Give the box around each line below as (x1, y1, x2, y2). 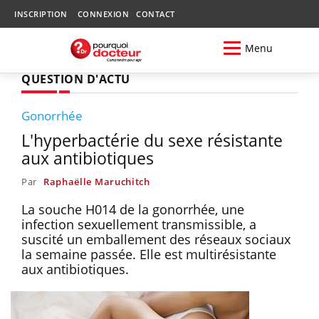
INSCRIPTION (14, 9, 68, 19)
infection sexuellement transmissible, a (21, 215, 256, 233)
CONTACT (136, 9, 175, 19)
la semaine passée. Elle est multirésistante (21, 245, 276, 263)
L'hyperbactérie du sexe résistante (21, 128, 283, 152)
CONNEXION (77, 9, 129, 19)
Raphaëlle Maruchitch (43, 174, 150, 188)
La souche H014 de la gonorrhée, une (21, 200, 244, 218)
